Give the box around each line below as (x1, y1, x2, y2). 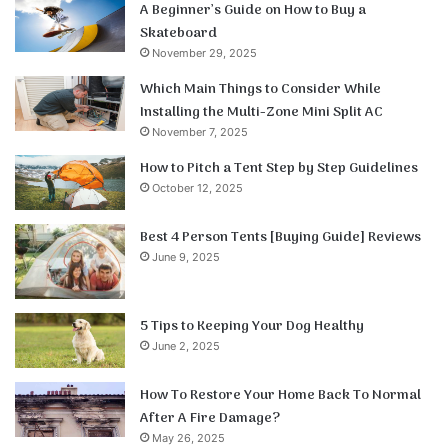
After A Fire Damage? (140, 406, 280, 430)
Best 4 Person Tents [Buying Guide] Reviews (140, 225, 421, 249)
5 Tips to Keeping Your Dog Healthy (140, 314, 364, 338)
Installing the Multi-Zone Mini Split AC (140, 100, 383, 124)
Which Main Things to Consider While (140, 77, 381, 101)
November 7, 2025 (152, 124, 248, 139)
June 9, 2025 (152, 249, 220, 264)
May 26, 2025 (152, 430, 225, 445)
